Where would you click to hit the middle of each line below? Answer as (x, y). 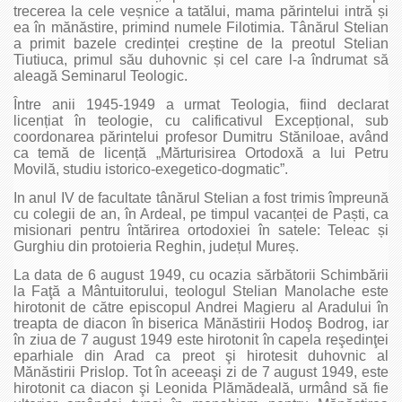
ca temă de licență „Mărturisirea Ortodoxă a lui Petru (201, 153)
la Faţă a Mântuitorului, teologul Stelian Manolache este (201, 291)
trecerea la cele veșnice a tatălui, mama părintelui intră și (201, 11)
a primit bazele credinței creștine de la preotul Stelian (201, 43)
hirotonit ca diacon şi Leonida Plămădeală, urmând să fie (201, 388)
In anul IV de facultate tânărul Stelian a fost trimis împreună (201, 197)
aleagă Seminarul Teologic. (100, 75)
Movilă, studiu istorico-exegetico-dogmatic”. (151, 169)
